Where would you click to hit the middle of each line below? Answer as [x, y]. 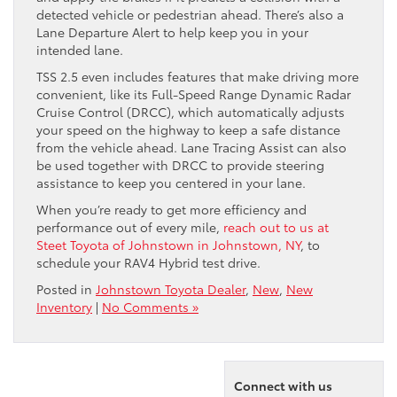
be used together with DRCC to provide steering [180, 164]
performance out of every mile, [130, 226]
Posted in [66, 288]
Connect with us [283, 385]
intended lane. [80, 49]
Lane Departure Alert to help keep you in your [172, 31]
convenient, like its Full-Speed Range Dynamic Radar [194, 93]
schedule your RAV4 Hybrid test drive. [148, 262]
